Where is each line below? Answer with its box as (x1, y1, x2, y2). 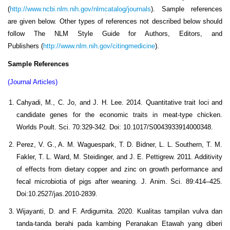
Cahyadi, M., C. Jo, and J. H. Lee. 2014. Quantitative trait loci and (16, 98, 222, 106)
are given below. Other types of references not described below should (8, 17, 222, 26)
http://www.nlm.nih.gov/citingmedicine (43, 42, 155, 50)
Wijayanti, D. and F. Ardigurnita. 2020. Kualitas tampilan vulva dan (16, 207, 222, 215)
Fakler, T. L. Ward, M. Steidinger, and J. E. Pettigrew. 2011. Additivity (16, 152, 222, 161)
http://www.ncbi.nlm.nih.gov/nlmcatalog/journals (10, 5, 151, 13)
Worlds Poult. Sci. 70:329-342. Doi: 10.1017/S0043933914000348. (16, 123, 213, 131)
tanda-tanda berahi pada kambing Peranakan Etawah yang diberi (16, 219, 222, 227)
